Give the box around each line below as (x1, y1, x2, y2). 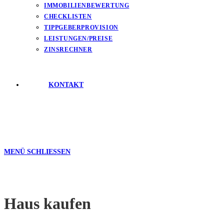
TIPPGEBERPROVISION (44, 24, 118, 31)
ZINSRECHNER (44, 46, 92, 53)
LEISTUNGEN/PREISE (44, 35, 113, 42)
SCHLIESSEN (27, 148, 65, 155)
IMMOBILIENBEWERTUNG (44, 2, 129, 9)
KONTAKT (48, 81, 83, 88)
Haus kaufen (4, 194, 91, 213)
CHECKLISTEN (44, 13, 92, 20)
